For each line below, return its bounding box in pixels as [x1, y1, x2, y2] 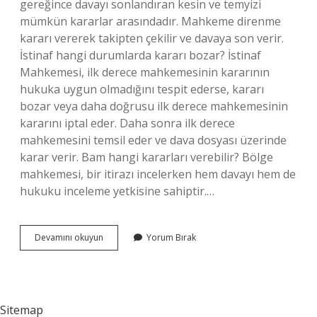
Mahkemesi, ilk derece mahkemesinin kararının [20, 64, 270, 80]
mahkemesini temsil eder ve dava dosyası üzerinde [20, 132, 287, 148]
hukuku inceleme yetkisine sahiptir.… [20, 183, 214, 199]
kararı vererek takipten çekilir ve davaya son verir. [20, 30, 284, 46]
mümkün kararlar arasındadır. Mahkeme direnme [20, 13, 281, 29]
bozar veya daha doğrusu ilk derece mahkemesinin [20, 98, 288, 114]
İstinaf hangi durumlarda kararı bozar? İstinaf [20, 47, 261, 63]
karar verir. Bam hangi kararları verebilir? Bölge [20, 149, 273, 165]
